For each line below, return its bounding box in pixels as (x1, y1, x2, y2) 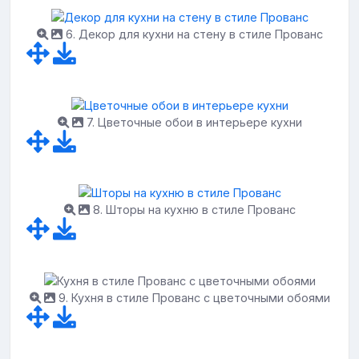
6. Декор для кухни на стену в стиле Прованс (62, 26, 323, 41)
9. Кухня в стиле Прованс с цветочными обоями (54, 290, 330, 305)
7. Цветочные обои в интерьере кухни (83, 115, 302, 129)
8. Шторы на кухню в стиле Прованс (89, 203, 296, 217)
